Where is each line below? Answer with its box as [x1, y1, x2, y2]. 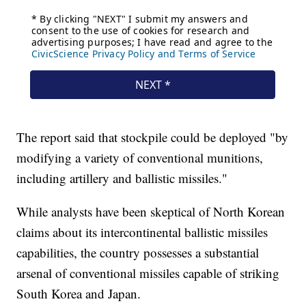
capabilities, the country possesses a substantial [16, 243, 260, 261]
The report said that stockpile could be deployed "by [16, 128, 289, 145]
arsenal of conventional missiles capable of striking [16, 264, 280, 281]
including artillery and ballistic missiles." [16, 169, 228, 186]
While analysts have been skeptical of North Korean [16, 202, 286, 220]
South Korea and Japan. [16, 284, 141, 302]
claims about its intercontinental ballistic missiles [16, 223, 268, 240]
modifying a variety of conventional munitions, [16, 148, 264, 166]
